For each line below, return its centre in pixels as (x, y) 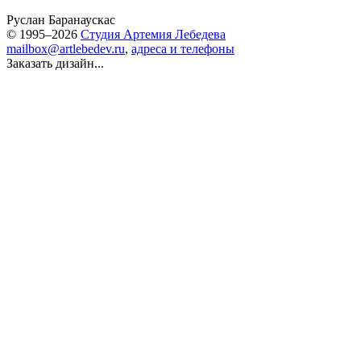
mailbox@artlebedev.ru (66, 49)
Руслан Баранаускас (61, 20)
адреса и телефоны (183, 49)
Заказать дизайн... (55, 63)
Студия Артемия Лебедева (153, 34)
